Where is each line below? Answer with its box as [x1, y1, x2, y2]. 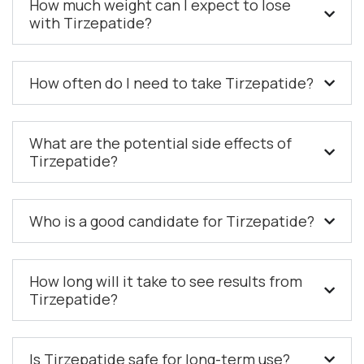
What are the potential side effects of [29, 133, 292, 154]
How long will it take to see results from [29, 271, 302, 292]
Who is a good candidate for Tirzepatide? [29, 211, 314, 232]
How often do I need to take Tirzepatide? [29, 73, 314, 93]
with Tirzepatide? [29, 13, 152, 33]
